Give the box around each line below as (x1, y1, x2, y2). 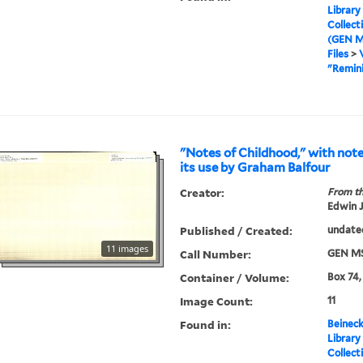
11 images (106, 242, 149, 255)
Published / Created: (180, 223, 293, 239)
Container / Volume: (180, 270, 290, 286)
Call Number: (180, 246, 252, 263)
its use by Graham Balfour (180, 160, 331, 176)
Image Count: (180, 293, 254, 310)
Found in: (180, 317, 232, 333)
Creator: (180, 185, 225, 201)
